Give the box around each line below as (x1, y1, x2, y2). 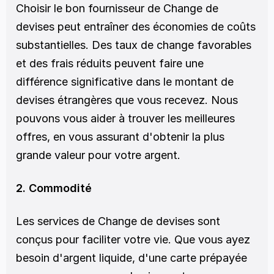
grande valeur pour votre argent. (16, 149, 180, 161)
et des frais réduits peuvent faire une (16, 57, 204, 70)
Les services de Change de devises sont (16, 215, 220, 228)
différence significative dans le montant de (16, 75, 234, 88)
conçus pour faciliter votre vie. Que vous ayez (16, 233, 250, 246)
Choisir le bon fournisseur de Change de (16, 2, 218, 15)
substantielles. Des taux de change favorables (16, 39, 251, 51)
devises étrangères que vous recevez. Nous (16, 94, 238, 106)
